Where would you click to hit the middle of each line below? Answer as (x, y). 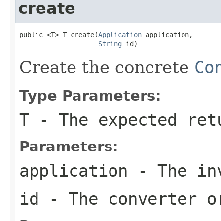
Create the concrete (107, 67)
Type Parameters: (90, 95)
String (110, 44)
